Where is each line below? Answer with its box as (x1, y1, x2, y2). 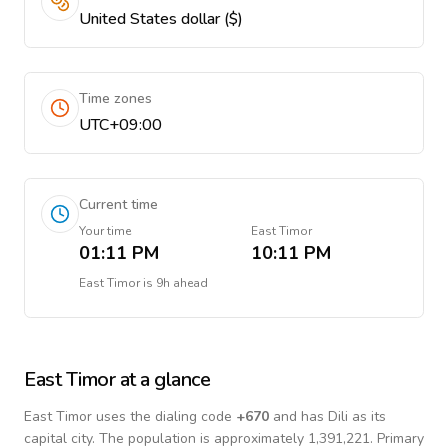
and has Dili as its (269, 407, 386, 426)
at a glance (115, 366, 210, 393)
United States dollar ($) (79, 8, 243, 30)
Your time (79, 223, 131, 239)
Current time (79, 195, 158, 214)
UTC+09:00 (79, 114, 162, 136)
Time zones (79, 89, 152, 108)
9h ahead (156, 275, 208, 291)
